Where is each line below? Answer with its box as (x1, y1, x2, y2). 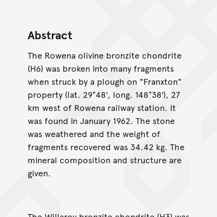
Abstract (27, 27, 72, 43)
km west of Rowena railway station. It (27, 101, 176, 114)
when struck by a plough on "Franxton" (27, 75, 182, 88)
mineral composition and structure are (27, 154, 182, 166)
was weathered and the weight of (27, 127, 160, 140)
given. (27, 167, 51, 179)
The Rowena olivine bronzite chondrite (27, 49, 182, 62)
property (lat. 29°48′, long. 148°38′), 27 (27, 88, 180, 101)
